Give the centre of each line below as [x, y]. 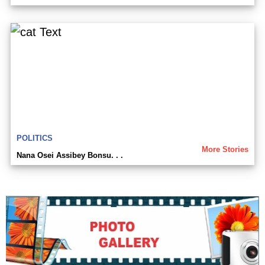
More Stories [225, 150]
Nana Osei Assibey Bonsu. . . [70, 156]
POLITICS [35, 138]
